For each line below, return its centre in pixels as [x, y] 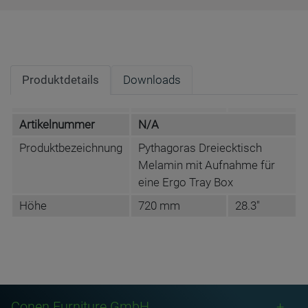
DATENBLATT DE [61, 280]
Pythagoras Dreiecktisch [200, 148]
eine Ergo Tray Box [186, 182]
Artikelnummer [57, 124]
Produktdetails [60, 80]
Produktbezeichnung [71, 148]
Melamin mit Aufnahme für [207, 165]
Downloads [152, 80]
